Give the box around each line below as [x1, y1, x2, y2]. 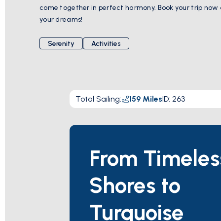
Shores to [89, 172, 181, 198]
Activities [91, 39, 121, 48]
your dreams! [39, 15, 83, 24]
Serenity [48, 39, 74, 48]
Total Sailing [75, 94, 120, 104]
